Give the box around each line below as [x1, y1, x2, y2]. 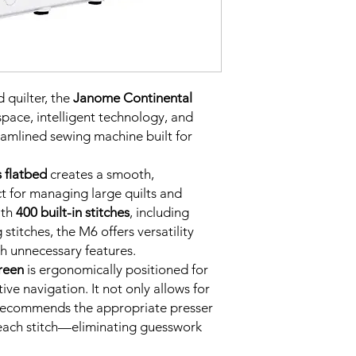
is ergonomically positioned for [24, 261, 208, 277]
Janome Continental [73, 90, 192, 106]
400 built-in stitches [16, 204, 130, 220]
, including [130, 204, 189, 220]
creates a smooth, [47, 166, 154, 182]
